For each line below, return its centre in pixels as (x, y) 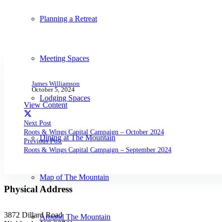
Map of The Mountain (74, 177)
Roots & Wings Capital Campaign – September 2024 (98, 150)
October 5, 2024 (53, 89)
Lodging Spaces (65, 98)
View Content (46, 105)
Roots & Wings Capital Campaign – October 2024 (94, 132)
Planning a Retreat (68, 19)
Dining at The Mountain (78, 138)
